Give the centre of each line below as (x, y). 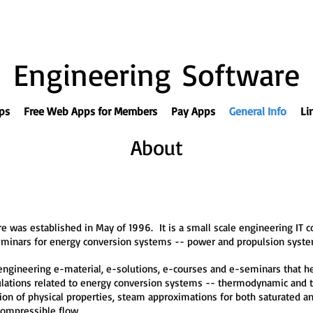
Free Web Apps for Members (90, 111)
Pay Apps (193, 111)
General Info (257, 111)
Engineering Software (156, 74)
